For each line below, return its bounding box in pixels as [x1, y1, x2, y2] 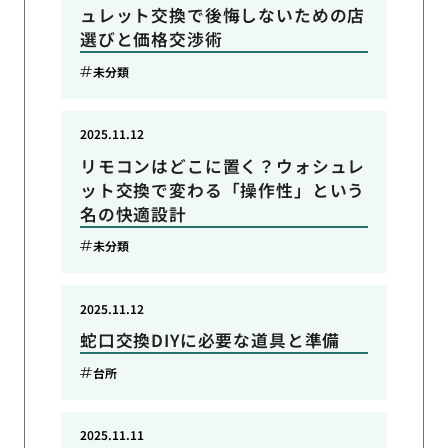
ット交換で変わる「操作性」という [79, 177, 366, 202]
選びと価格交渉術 [79, 26, 223, 51]
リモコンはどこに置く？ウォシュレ [79, 153, 366, 178]
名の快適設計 [79, 201, 187, 226]
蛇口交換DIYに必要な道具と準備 [79, 328, 341, 353]
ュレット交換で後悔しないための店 [79, 2, 366, 27]
